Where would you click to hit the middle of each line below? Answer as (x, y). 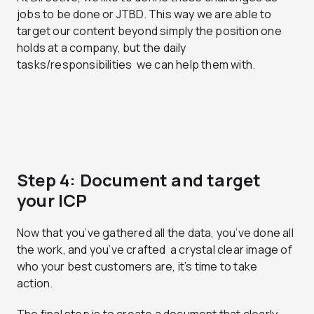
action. (36, 284)
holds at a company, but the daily (102, 48)
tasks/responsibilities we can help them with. (136, 65)
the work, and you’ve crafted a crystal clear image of (155, 250)
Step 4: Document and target (139, 180)
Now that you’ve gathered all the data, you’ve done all (155, 233)
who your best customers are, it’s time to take (137, 267)
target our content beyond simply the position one (149, 31)
